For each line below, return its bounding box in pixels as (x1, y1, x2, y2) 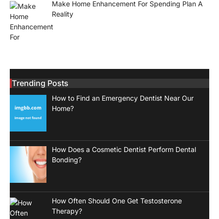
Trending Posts (12, 78, 68, 88)
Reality (51, 10, 73, 19)
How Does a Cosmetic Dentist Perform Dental (51, 145, 196, 153)
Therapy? (51, 206, 82, 215)
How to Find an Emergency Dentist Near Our (51, 94, 194, 103)
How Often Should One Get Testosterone (51, 196, 182, 205)
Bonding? (51, 155, 82, 164)
